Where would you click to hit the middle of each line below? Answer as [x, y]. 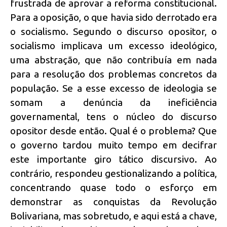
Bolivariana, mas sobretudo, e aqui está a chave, [113, 216]
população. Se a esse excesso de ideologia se [113, 88]
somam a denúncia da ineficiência [113, 103]
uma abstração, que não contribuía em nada [113, 60]
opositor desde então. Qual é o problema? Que [113, 131]
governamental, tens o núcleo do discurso [113, 117]
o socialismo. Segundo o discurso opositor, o [113, 32]
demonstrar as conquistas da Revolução [113, 202]
